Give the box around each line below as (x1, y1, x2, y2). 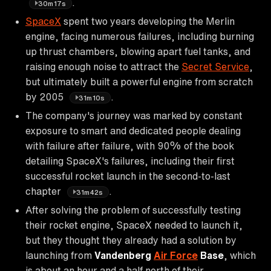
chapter (25, 186, 64, 196)
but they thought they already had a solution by (25, 235, 237, 245)
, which (224, 250, 256, 260)
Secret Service (181, 61, 249, 71)
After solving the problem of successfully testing (25, 204, 241, 215)
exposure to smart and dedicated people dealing (25, 125, 241, 135)
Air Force (154, 250, 198, 260)
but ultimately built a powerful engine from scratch (25, 76, 253, 87)
